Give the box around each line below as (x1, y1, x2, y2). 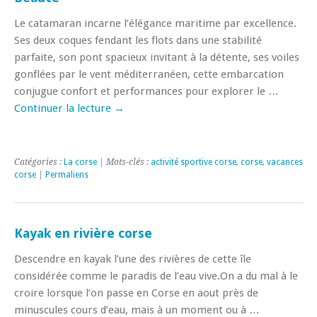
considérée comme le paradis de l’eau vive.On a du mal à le (14, 269, 298, 282)
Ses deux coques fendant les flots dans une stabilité (14, 33, 262, 47)
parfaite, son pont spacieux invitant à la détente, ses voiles (14, 50, 299, 64)
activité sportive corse (151, 156, 236, 167)
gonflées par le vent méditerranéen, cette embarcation (14, 67, 284, 81)
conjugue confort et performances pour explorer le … (14, 84, 279, 98)
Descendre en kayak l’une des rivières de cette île (14, 252, 251, 265)
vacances (267, 156, 303, 167)
